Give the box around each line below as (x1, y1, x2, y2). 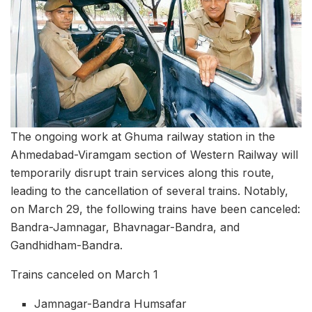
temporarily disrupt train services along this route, (10, 165, 274, 180)
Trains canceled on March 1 (10, 267, 158, 281)
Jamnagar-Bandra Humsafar (34, 296, 187, 311)
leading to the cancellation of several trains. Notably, (10, 183, 288, 198)
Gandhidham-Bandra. (10, 237, 123, 252)
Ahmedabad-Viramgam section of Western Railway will (10, 147, 298, 162)
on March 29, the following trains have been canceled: (10, 201, 300, 216)
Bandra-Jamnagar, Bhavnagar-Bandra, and (10, 219, 240, 234)
